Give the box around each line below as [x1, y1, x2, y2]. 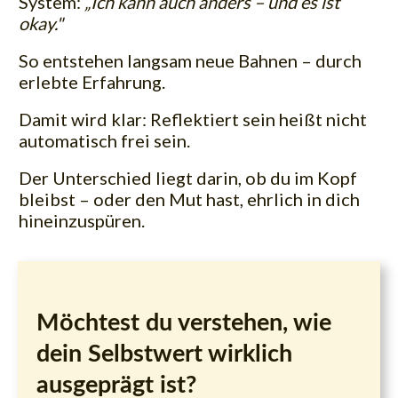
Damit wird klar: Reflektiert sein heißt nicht [19, 107, 367, 130]
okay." [19, 12, 63, 34]
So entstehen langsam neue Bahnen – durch [19, 49, 362, 71]
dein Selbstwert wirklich [36, 341, 292, 366]
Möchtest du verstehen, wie [36, 310, 331, 335]
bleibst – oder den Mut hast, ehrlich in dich [19, 187, 360, 210]
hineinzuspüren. [19, 209, 145, 231]
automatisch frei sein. [19, 129, 190, 151]
